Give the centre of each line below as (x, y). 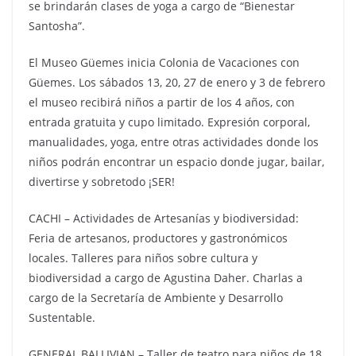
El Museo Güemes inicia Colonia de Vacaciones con (164, 62)
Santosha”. (57, 26)
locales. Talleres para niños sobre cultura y (143, 258)
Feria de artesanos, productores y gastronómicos (158, 238)
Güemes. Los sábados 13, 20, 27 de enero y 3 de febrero (177, 82)
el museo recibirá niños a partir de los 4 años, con (162, 102)
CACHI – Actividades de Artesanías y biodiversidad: (164, 218)
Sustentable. (62, 317)
